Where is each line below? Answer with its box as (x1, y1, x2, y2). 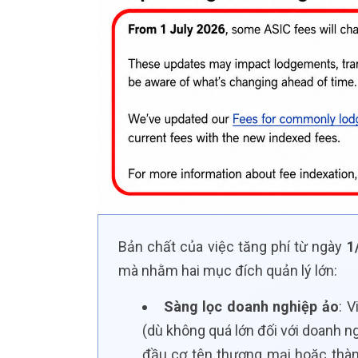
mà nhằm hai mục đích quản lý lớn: (118, 262, 337, 280)
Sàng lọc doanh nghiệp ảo (163, 298, 340, 316)
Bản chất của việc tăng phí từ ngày (118, 238, 347, 256)
